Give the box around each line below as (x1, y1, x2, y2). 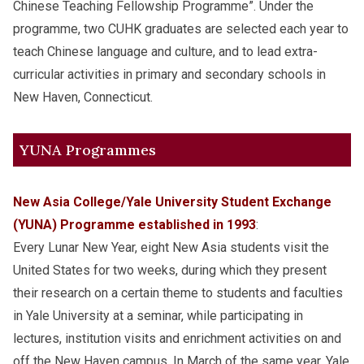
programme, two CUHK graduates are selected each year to (13, 20, 349, 37)
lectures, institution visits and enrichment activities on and (13, 331, 341, 347)
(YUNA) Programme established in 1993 (13, 217, 256, 233)
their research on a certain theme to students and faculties (13, 285, 343, 301)
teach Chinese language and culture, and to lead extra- (13, 43, 318, 59)
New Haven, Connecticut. (13, 89, 153, 105)
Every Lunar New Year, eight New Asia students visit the (13, 240, 329, 256)
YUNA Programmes (19, 140, 156, 159)
